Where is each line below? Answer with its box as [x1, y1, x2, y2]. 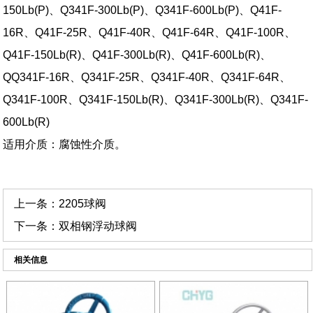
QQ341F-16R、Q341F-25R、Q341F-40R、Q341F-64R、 [3, 71, 291, 83]
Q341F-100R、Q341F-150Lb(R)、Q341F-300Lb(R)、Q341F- [3, 93, 309, 105]
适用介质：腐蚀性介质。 [3, 138, 126, 150]
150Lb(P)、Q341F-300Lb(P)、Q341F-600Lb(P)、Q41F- [3, 3, 282, 16]
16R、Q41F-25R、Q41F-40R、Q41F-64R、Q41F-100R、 [3, 26, 296, 38]
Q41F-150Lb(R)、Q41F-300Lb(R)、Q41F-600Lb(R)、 [3, 48, 272, 61]
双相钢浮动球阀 [59, 219, 138, 232]
